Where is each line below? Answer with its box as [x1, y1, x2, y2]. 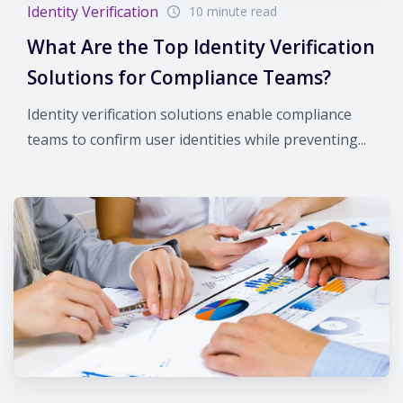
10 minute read [189, 3, 277, 21]
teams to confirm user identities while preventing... [27, 130, 366, 150]
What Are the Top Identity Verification [27, 34, 375, 60]
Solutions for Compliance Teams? [27, 65, 331, 91]
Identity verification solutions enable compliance [27, 104, 352, 125]
